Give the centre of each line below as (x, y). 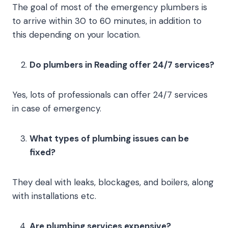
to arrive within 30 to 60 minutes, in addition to (107, 21)
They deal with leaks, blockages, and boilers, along (113, 182)
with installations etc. (54, 196)
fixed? (42, 152)
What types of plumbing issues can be (109, 138)
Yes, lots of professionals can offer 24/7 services (110, 94)
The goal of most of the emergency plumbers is (110, 7)
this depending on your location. (76, 34)
